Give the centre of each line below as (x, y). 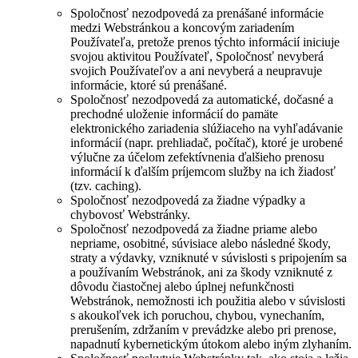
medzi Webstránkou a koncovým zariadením (182, 28)
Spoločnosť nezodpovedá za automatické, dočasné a (202, 100)
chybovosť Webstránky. (130, 215)
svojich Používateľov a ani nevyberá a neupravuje (196, 71)
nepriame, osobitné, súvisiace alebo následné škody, (201, 244)
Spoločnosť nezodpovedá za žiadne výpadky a (188, 201)
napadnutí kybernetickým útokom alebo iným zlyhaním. (211, 344)
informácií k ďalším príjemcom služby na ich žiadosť (203, 172)
